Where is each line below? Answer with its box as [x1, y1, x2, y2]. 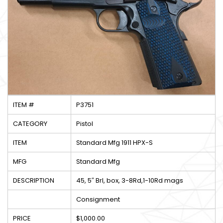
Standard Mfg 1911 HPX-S [76, 138, 153, 148]
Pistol [76, 119, 93, 129]
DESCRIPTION [13, 176, 54, 186]
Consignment [76, 195, 120, 205]
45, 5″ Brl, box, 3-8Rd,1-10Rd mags [76, 176, 183, 186]
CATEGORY [13, 119, 47, 129]
